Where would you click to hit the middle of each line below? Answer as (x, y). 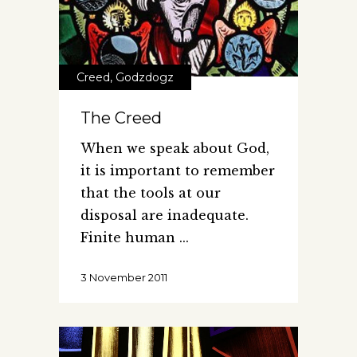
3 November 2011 (124, 278)
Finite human (130, 238)
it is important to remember (178, 171)
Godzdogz (145, 78)
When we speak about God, (175, 149)
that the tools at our (151, 193)
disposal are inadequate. (165, 216)
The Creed (121, 118)
